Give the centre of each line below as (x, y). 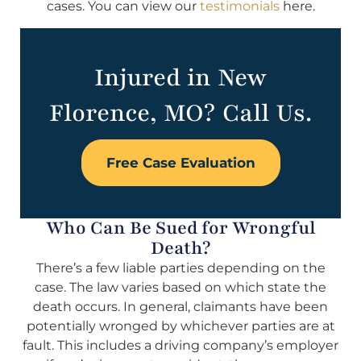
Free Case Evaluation (180, 162)
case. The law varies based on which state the (180, 287)
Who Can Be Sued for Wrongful (180, 228)
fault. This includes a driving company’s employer (180, 345)
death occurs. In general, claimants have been (180, 306)
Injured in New (180, 77)
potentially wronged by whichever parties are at (180, 326)
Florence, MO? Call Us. (180, 113)
